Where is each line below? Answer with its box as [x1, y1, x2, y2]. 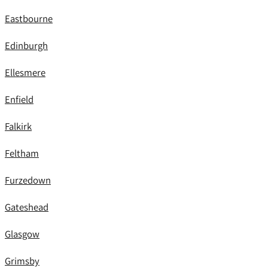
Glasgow [5, 227, 39, 240]
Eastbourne [5, 12, 53, 25]
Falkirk [5, 120, 32, 133]
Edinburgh [5, 39, 48, 52]
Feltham [5, 147, 39, 160]
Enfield [5, 93, 33, 106]
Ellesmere [5, 66, 45, 79]
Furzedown [5, 173, 51, 187]
